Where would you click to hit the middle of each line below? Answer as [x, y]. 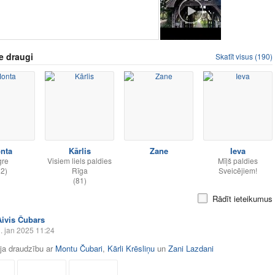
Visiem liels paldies [79, 161]
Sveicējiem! [238, 170]
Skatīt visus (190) [244, 56]
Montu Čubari [79, 248]
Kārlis [79, 151]
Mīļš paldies [238, 161]
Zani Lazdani [191, 248]
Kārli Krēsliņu [131, 248]
